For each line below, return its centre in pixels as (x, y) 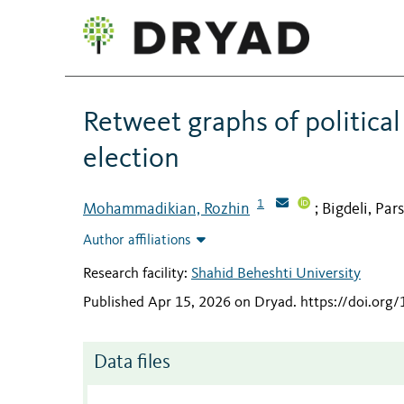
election (131, 159)
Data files (132, 363)
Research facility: (137, 274)
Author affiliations (137, 241)
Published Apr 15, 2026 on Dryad (188, 302)
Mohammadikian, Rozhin (166, 209)
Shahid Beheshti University (276, 274)
